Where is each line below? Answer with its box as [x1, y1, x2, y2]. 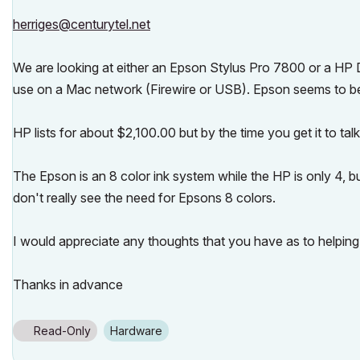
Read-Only [34, 324, 91, 337]
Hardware [118, 324, 162, 337]
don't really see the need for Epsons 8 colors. [13, 190, 276, 206]
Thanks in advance [13, 276, 123, 292]
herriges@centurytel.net [13, 16, 150, 32]
